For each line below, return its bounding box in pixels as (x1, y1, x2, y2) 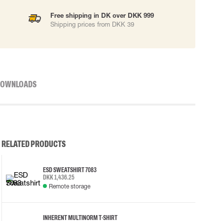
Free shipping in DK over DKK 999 (50, 11, 154, 19)
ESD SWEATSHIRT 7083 (42, 166, 97, 174)
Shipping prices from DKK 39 (50, 20, 134, 28)
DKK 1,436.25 (42, 173, 74, 181)
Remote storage (48, 182, 90, 190)
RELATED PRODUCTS (1, 139, 66, 149)
